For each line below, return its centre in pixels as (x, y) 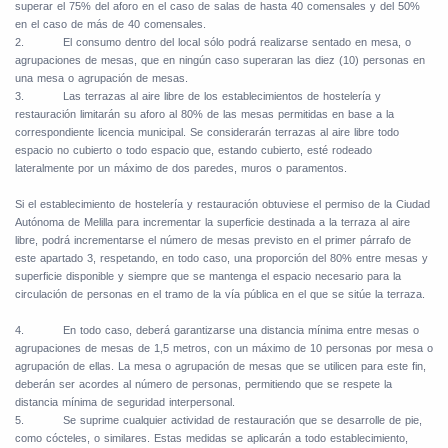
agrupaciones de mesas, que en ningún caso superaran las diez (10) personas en (220, 60)
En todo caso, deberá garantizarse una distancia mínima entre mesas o (241, 330)
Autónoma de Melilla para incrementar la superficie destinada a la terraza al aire (212, 222)
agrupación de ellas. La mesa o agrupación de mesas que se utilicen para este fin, (220, 366)
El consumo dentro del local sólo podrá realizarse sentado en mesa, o (237, 42)
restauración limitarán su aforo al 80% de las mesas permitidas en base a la (204, 114)
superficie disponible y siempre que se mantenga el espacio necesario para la (208, 276)
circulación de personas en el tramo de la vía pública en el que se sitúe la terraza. (220, 294)
